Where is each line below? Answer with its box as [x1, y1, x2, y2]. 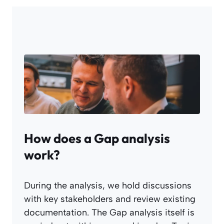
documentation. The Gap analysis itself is [24, 207, 194, 218]
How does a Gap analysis [24, 130, 170, 147]
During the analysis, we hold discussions [24, 180, 191, 191]
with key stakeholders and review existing [24, 193, 195, 205]
